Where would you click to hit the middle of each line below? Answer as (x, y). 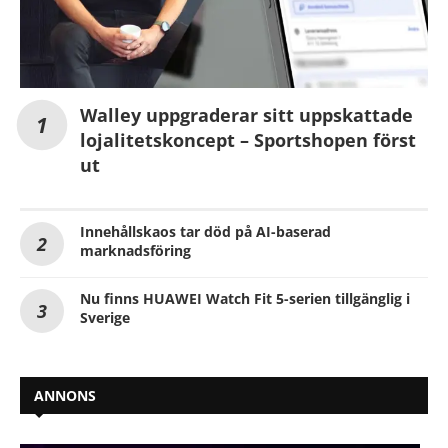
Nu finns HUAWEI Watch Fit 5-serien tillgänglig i (245, 299)
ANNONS (65, 396)
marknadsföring (135, 251)
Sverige (105, 318)
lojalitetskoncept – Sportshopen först (248, 140)
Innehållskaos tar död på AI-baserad (205, 232)
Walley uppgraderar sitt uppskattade (246, 115)
